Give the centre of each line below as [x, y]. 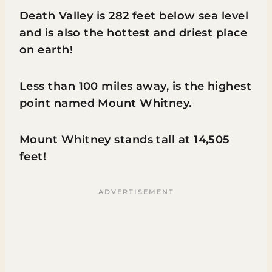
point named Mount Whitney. [107, 103]
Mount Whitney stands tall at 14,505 [125, 140]
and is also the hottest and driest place [134, 33]
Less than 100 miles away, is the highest [136, 86]
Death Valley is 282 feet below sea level [134, 16]
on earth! [48, 50]
